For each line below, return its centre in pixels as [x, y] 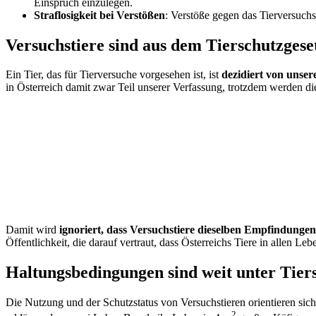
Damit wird [31, 230]
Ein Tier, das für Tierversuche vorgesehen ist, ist [114, 75]
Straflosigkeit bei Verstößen [99, 15]
